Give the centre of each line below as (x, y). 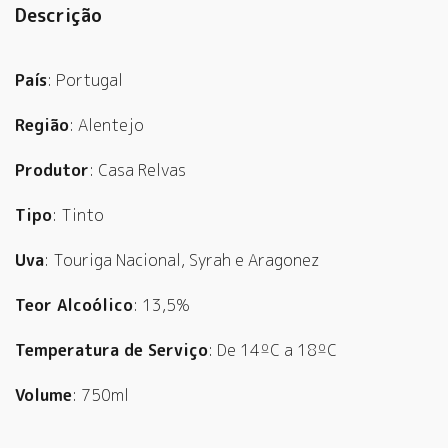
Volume (43, 395)
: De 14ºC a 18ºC (272, 350)
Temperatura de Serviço (111, 350)
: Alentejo (106, 125)
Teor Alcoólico (74, 305)
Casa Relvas (142, 170)
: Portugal (85, 80)
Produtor (52, 170)
